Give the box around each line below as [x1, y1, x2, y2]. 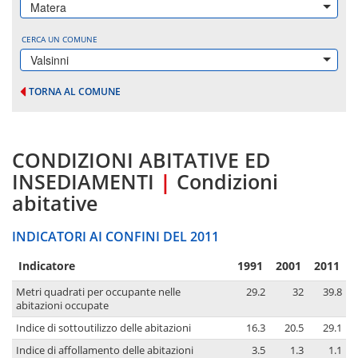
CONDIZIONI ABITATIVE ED [12, 146, 270, 174]
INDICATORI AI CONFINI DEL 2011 [12, 228, 219, 246]
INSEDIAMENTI [12, 168, 154, 196]
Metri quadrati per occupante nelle [16, 285, 181, 300]
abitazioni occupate [16, 299, 109, 313]
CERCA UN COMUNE [22, 34, 97, 45]
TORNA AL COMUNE [29, 85, 121, 98]
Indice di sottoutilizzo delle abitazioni [16, 321, 191, 336]
